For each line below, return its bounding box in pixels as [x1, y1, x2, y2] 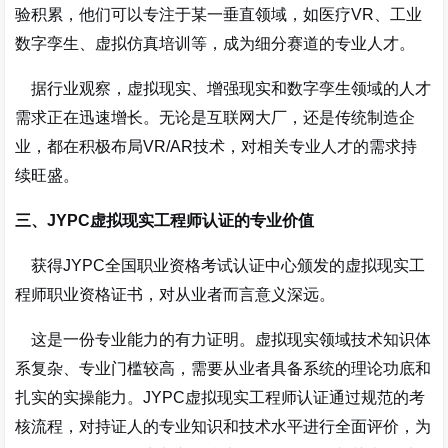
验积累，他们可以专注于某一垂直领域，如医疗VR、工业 [15, 6, 423, 23]
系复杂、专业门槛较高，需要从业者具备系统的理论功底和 [15, 360, 432, 377]
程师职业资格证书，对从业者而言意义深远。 [15, 286, 336, 303]
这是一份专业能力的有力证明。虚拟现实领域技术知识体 [15, 331, 432, 348]
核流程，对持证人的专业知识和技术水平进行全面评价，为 [15, 418, 432, 435]
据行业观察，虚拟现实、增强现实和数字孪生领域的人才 [15, 80, 432, 97]
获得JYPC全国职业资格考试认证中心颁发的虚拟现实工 [15, 257, 426, 274]
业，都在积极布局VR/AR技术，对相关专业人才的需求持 [15, 138, 418, 155]
